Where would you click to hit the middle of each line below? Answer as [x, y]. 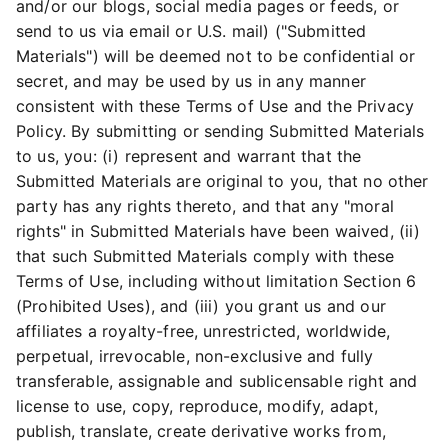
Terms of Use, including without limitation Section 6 [216, 281]
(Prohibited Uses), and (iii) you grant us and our [201, 306]
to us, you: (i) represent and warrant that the [189, 156]
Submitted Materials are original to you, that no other [222, 181]
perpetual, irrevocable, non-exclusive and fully [195, 356]
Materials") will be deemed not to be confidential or [216, 56]
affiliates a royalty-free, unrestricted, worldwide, [203, 331]
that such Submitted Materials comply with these [205, 256]
